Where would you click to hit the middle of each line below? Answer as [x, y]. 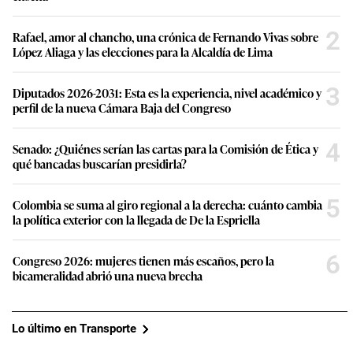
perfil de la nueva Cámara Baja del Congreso [122, 107]
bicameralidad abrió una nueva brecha [108, 275]
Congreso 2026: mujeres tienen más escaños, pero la [143, 260]
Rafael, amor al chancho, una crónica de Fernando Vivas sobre [165, 36]
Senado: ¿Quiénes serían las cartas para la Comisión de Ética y [165, 148]
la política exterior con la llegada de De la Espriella [136, 219]
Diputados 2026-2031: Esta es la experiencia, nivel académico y [167, 92]
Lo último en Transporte [74, 329]
